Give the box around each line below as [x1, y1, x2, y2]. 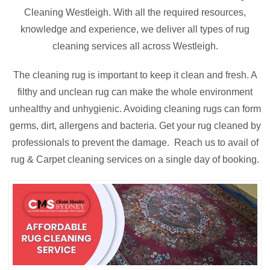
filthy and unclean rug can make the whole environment [17, 87, 253, 97]
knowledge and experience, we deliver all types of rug [20, 24, 250, 34]
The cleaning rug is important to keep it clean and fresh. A [13, 70, 257, 80]
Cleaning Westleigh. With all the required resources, [24, 7, 246, 17]
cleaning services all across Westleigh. [52, 41, 218, 51]
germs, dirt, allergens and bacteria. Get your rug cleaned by [9, 121, 261, 131]
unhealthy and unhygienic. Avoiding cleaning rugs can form [9, 104, 261, 114]
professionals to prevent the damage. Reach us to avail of [11, 137, 259, 148]
